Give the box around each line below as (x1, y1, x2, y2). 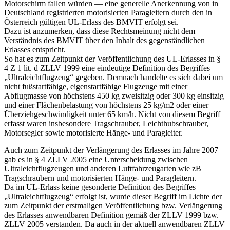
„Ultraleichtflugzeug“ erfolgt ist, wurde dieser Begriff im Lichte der (4, 192, 222, 201)
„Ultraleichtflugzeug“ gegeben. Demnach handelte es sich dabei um (4, 73, 223, 82)
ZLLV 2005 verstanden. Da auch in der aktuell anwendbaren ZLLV (4, 220, 225, 229)
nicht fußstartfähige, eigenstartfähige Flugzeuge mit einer (4, 82, 187, 91)
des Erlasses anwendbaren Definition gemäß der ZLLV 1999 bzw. (4, 210, 219, 220)
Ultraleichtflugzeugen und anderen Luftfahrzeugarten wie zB (4, 164, 201, 174)
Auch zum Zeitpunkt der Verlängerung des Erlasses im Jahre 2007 (4, 146, 218, 155)
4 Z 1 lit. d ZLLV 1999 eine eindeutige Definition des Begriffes (4, 64, 210, 73)
